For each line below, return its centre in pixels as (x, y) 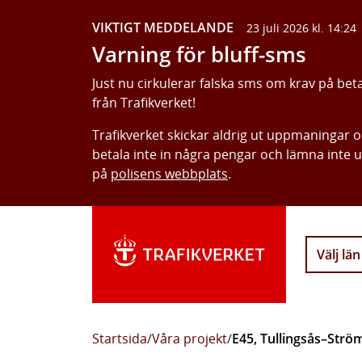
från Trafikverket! (144, 103)
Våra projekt (189, 339)
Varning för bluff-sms (199, 55)
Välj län (339, 255)
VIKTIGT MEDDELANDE (163, 27)
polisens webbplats (169, 174)
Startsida (120, 339)
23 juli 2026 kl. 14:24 (301, 28)
